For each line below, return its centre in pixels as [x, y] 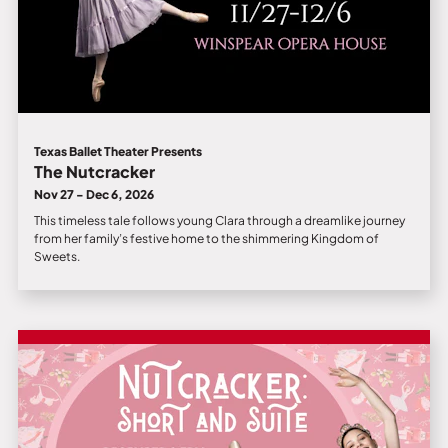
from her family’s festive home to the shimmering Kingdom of [206, 239]
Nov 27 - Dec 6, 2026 [93, 195]
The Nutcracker [94, 172]
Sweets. [56, 257]
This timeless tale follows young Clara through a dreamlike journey [219, 221]
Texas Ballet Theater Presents [117, 152]
